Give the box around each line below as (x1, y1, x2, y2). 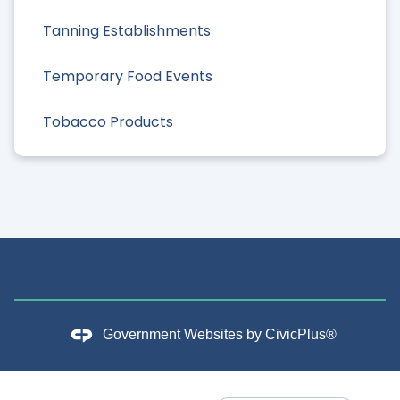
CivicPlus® (264, 327, 337, 343)
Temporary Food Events (43, 66, 212, 87)
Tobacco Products (43, 112, 173, 133)
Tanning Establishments (43, 20, 211, 41)
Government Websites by (102, 327, 265, 343)
